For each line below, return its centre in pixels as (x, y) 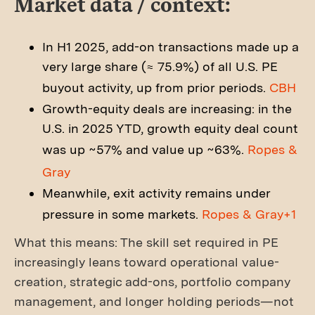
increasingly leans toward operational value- (147, 262)
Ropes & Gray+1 (249, 214)
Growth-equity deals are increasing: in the (167, 109)
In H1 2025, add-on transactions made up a (171, 47)
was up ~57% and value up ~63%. (145, 149)
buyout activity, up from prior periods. (156, 88)
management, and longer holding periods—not (154, 301)
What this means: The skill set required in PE (146, 242)
